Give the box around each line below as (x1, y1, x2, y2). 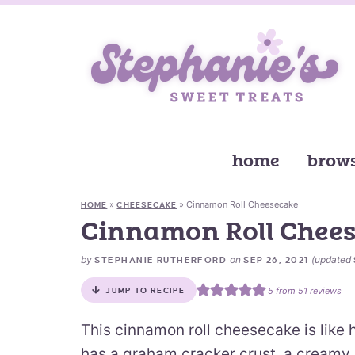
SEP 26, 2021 (240, 255, 311, 265)
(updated (311, 254, 353, 265)
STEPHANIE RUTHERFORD (94, 255, 227, 265)
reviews (307, 284, 342, 296)
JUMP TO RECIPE (105, 286, 185, 295)
